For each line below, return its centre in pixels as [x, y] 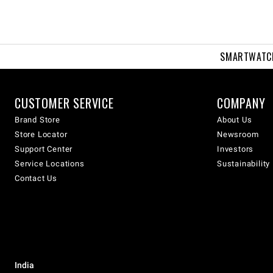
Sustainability [244, 164]
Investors [236, 149]
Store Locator [41, 134]
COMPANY [241, 103]
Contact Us [36, 178]
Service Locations [50, 164]
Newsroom [238, 134]
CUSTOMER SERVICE [64, 103]
